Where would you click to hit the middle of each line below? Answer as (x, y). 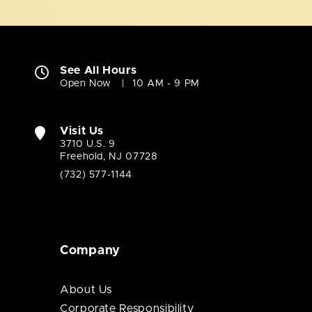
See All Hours (99, 70)
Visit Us (82, 131)
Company (91, 250)
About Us (86, 289)
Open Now (86, 83)
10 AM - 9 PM (166, 83)
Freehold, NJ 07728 (109, 156)
